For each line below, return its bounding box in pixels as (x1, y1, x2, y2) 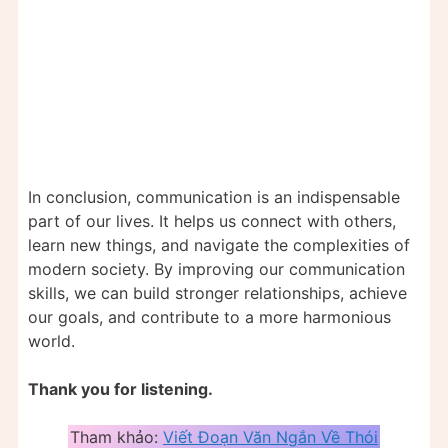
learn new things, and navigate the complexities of (28, 235, 410, 256)
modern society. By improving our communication (28, 259, 405, 280)
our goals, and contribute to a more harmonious (28, 307, 391, 328)
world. (28, 331, 75, 352)
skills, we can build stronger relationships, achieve (28, 283, 407, 304)
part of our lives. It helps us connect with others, (28, 211, 396, 232)
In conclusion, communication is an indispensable (28, 187, 400, 208)
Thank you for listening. (28, 379, 213, 400)
